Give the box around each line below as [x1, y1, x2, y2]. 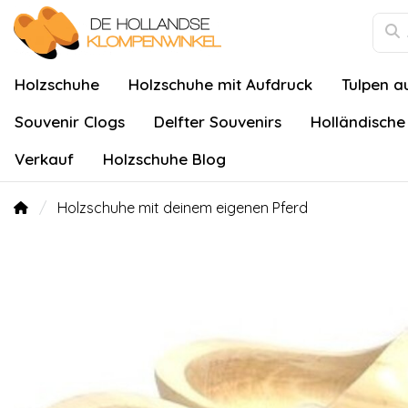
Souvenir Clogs [15, 112, 125, 131]
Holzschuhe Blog [103, 149, 226, 168]
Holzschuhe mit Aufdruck [128, 75, 312, 94]
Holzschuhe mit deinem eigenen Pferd [57, 199, 308, 217]
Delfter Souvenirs [154, 112, 281, 131]
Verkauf [15, 149, 74, 168]
